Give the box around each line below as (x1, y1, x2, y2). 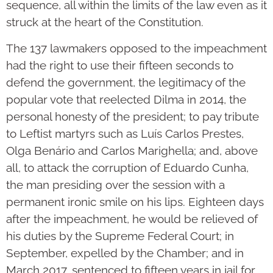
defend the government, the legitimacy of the (6, 75, 246, 89)
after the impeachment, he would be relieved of (6, 211, 258, 225)
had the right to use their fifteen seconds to (6, 58, 233, 72)
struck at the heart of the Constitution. (6, 15, 204, 29)
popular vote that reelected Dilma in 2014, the (6, 92, 246, 106)
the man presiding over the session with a (6, 177, 225, 191)
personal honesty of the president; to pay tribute (6, 109, 259, 123)
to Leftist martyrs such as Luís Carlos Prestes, (6, 126, 244, 140)
